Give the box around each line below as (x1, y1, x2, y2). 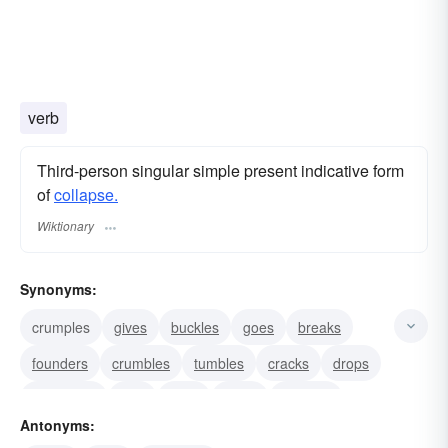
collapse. (54, 183, 118, 207)
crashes (281, 388, 331, 409)
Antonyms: (20, 414, 95, 435)
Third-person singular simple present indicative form (37, 159, 404, 183)
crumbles (112, 352, 170, 373)
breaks (298, 316, 341, 337)
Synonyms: (20, 278, 97, 299)
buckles (171, 316, 219, 337)
